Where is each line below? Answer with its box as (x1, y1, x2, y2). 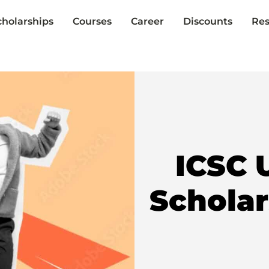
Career (130, 15, 164, 27)
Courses (72, 15, 112, 27)
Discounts (183, 15, 232, 27)
